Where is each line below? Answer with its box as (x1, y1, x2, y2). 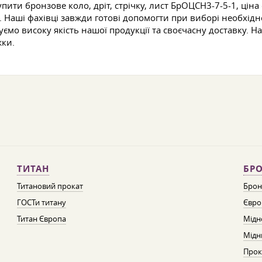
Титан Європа (16, 213, 66, 224)
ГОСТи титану (16, 197, 66, 208)
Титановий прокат (16, 181, 83, 191)
